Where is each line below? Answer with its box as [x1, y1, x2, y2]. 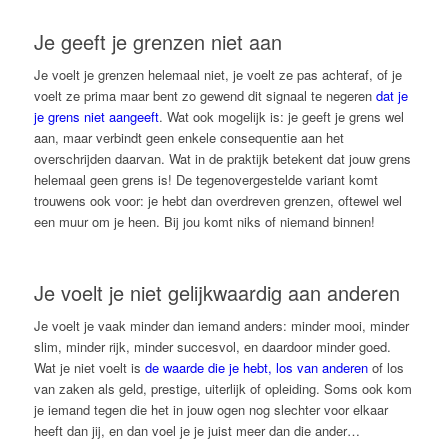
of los [367, 357, 404, 377]
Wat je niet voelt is [33, 357, 145, 377]
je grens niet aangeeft [33, 106, 159, 126]
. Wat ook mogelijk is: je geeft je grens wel [158, 106, 404, 126]
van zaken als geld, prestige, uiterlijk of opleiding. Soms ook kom [33, 378, 412, 398]
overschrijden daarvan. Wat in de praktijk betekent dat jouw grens [33, 148, 411, 168]
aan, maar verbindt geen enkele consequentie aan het [33, 127, 344, 147]
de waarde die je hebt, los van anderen [144, 357, 368, 377]
